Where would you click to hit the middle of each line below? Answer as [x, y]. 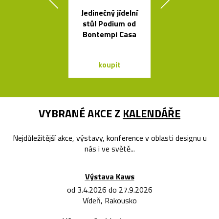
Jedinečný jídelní [109, 13]
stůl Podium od [109, 24]
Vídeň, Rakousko [109, 201]
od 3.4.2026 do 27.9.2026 [109, 190]
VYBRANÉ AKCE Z [81, 114]
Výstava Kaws [109, 177]
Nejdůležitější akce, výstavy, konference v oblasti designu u [109, 138]
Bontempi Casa [109, 34]
